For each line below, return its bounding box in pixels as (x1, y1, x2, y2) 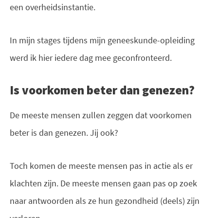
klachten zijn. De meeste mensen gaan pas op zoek (10, 177, 197, 189)
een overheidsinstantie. (10, 1, 95, 13)
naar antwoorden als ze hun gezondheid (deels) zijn (10, 195, 200, 206)
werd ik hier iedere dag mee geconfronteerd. (10, 52, 172, 64)
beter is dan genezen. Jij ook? (10, 127, 118, 138)
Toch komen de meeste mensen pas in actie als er (10, 160, 193, 171)
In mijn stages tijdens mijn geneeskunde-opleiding (10, 35, 195, 46)
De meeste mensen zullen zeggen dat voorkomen (10, 109, 192, 121)
